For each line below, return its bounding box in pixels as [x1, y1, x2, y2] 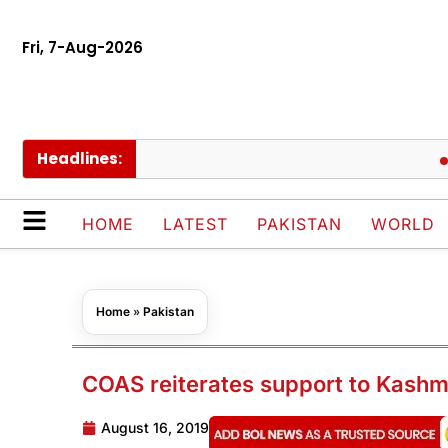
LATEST [163, 214, 228, 235]
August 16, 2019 [101, 419, 209, 437]
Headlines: [37, 148, 122, 170]
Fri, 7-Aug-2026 [22, 37, 143, 58]
